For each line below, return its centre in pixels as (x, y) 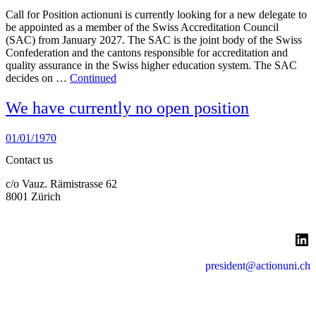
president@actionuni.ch (258, 265)
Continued (93, 78)
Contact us (29, 159)
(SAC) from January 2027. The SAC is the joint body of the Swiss (154, 39)
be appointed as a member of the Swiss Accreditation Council (142, 27)
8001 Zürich (33, 196)
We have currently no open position (127, 108)
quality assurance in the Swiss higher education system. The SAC (151, 65)
